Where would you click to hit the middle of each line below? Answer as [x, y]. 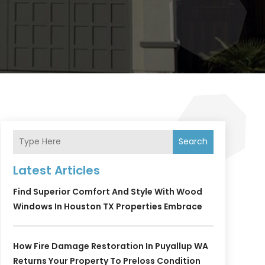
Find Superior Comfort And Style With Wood [107, 191]
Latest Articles [56, 170]
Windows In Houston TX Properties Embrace [107, 206]
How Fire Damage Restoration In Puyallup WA [110, 246]
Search [193, 142]
